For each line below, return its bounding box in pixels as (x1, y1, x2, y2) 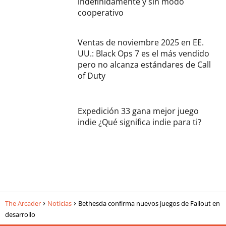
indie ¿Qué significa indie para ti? (78, 116, 201, 128)
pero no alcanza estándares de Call (78, 59, 211, 70)
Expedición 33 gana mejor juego (78, 105, 199, 117)
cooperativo (78, 7, 124, 18)
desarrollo (5, 209, 35, 219)
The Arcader (5, 198, 41, 208)
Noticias (47, 198, 72, 208)
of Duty (78, 70, 105, 81)
